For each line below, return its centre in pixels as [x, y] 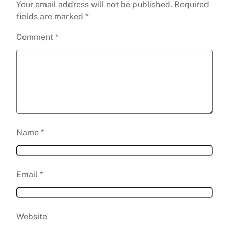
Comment [36, 37]
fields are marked [51, 17]
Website [32, 217]
